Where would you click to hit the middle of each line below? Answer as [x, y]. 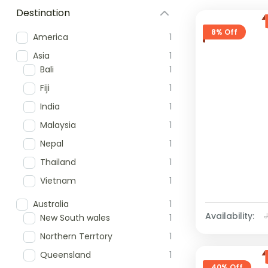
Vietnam [58, 181]
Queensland [66, 255]
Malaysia [58, 125]
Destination [43, 13]
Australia [51, 204]
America [51, 37]
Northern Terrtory [76, 236]
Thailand [58, 162]
